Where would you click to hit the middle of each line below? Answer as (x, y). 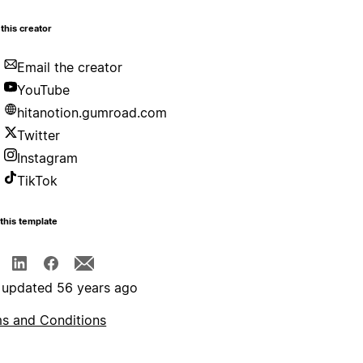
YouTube (44, 90)
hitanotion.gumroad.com (92, 113)
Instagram (48, 158)
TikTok (38, 181)
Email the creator (70, 68)
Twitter (39, 136)
